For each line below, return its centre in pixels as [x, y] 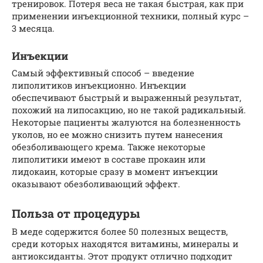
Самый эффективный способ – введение [103, 73]
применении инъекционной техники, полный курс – [130, 16]
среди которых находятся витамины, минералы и [125, 243]
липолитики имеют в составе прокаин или [109, 159]
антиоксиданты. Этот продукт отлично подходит [122, 256]
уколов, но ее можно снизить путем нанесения [117, 134]
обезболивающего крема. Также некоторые [109, 146]
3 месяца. [33, 28]
